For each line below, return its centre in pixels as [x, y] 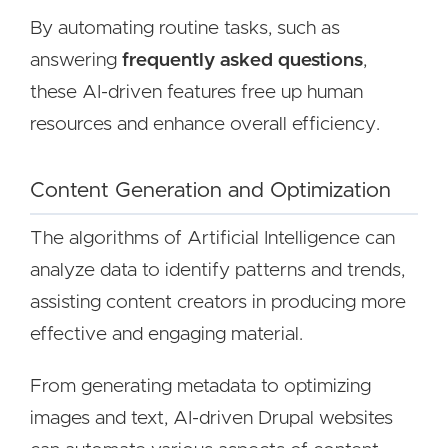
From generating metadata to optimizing [200, 386]
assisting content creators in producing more [218, 302]
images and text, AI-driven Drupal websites [211, 418]
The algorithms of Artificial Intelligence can [212, 238]
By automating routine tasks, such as [185, 28]
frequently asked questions [242, 60]
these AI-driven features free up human [196, 92]
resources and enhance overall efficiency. [205, 124]
